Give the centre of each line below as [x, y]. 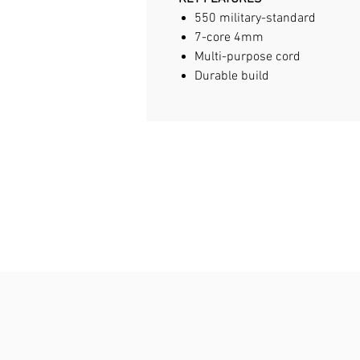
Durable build [232, 76]
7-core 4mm [229, 38]
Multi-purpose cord [247, 57]
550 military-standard [255, 18]
